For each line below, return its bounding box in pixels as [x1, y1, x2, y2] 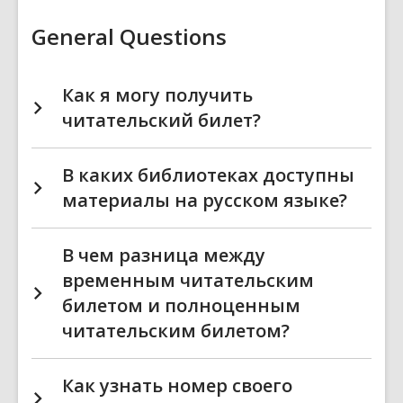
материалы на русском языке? [62, 188, 347, 212]
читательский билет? [62, 108, 261, 132]
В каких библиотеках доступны [62, 163, 354, 187]
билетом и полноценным [62, 293, 300, 318]
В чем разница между [62, 243, 265, 267]
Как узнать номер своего [62, 373, 292, 398]
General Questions [31, 22, 227, 51]
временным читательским [62, 268, 314, 292]
